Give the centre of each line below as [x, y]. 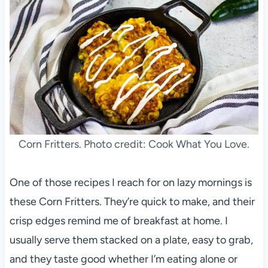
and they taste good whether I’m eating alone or [123, 259]
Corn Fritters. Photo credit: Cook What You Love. [134, 144]
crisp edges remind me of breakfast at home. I [118, 221]
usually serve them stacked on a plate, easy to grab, [131, 240]
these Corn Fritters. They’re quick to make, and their [132, 202]
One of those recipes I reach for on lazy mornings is [130, 183]
